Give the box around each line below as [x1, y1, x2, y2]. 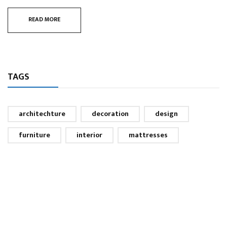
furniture [19, 129, 50, 141]
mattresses [129, 129, 168, 141]
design [155, 107, 178, 120]
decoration [92, 107, 129, 120]
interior [77, 129, 102, 141]
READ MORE [28, 14, 60, 24]
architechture [19, 107, 65, 120]
